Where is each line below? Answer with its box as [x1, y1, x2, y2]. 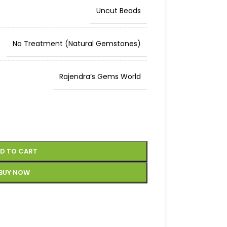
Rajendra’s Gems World [59, 71, 141, 82]
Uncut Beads [96, 6, 141, 16]
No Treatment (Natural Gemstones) [12, 39, 141, 49]
